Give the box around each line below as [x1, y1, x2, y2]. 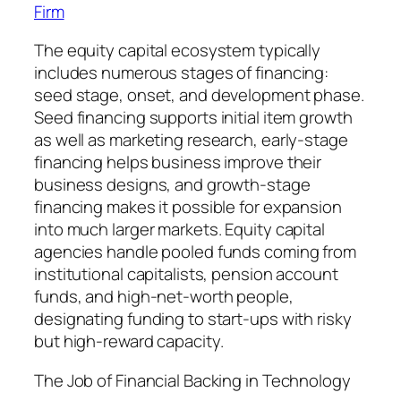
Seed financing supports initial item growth [34, 106, 353, 130]
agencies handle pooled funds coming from [34, 240, 356, 264]
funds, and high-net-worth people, [34, 285, 294, 309]
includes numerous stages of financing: [34, 61, 329, 85]
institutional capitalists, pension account [34, 262, 338, 286]
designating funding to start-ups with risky [34, 307, 352, 331]
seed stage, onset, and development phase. [34, 83, 364, 107]
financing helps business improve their [34, 150, 322, 175]
